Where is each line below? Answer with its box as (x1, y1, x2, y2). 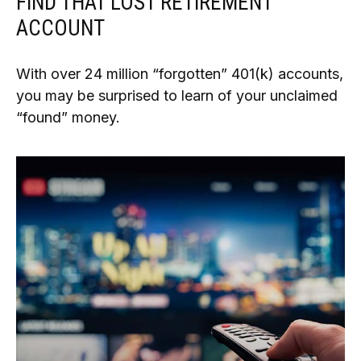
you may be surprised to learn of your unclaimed (16, 86, 338, 104)
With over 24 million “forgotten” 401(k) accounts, (16, 64, 343, 82)
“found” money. (16, 108, 120, 126)
